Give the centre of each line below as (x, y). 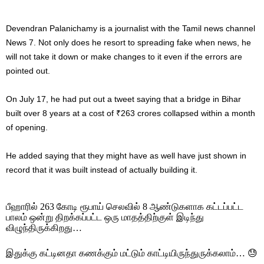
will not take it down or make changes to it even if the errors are (124, 57)
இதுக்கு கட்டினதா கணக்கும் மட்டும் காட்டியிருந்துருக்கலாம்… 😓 (132, 253)
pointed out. (28, 71)
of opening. (27, 128)
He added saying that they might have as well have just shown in (126, 156)
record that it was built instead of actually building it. (102, 170)
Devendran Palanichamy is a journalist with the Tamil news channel (131, 29)
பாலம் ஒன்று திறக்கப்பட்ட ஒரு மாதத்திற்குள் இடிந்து (105, 217)
